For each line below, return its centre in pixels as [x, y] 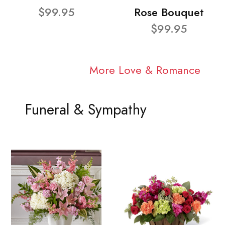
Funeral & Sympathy [86, 110]
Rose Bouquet [169, 12]
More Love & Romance [145, 70]
